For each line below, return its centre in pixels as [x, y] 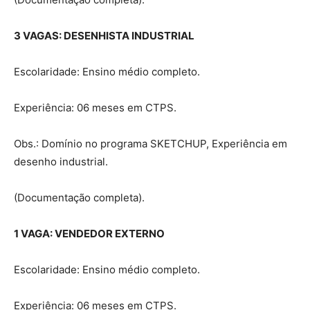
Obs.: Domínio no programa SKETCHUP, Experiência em [151, 143]
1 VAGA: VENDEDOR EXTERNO [89, 233]
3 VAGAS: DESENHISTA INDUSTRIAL [104, 35]
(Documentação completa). [79, 197]
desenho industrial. [61, 161]
